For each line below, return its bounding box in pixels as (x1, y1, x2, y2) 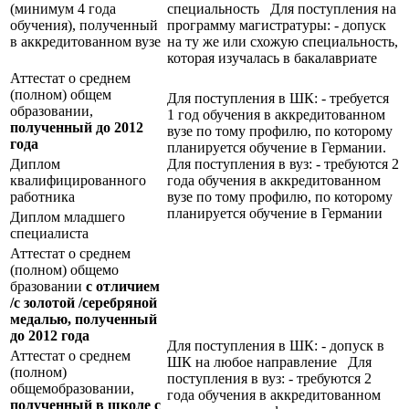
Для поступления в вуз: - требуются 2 (167, 155, 399, 172)
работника (10, 188, 75, 204)
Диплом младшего (10, 208, 125, 225)
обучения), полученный (10, 16, 158, 33)
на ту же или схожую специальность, (167, 33, 398, 49)
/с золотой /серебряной (10, 294, 157, 310)
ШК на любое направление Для (167, 353, 372, 370)
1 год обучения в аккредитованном (167, 106, 385, 122)
